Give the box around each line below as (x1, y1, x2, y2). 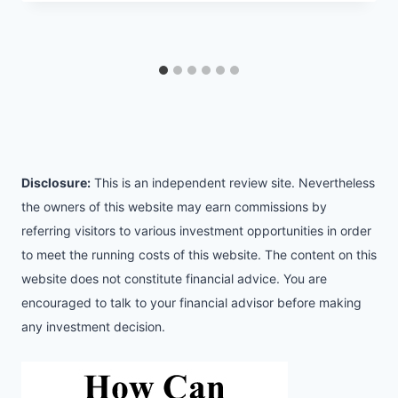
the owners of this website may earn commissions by (21, 199, 327, 215)
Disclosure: (21, 175, 91, 191)
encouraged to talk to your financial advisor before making (21, 295, 362, 311)
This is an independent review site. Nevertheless (91, 175, 375, 191)
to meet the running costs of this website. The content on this (21, 247, 377, 263)
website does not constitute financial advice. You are (21, 271, 327, 287)
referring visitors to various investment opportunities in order (21, 223, 371, 239)
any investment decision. (21, 319, 165, 335)
